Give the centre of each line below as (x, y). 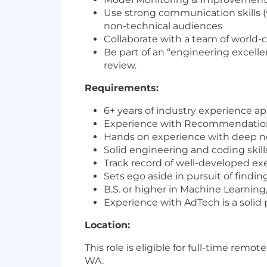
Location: (107, 225)
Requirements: (123, 88)
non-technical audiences (163, 26)
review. (120, 66)
